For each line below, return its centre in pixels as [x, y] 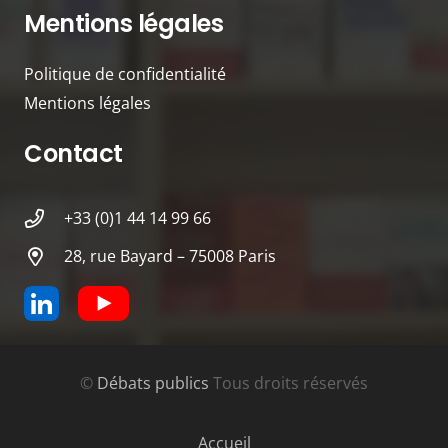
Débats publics [153, 383]
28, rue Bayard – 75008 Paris [169, 256]
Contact [73, 154]
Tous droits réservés [288, 383]
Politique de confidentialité [125, 73]
